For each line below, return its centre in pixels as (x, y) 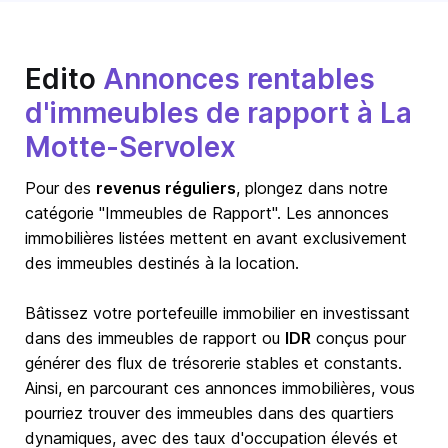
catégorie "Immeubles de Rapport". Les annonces (207, 213)
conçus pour (358, 338)
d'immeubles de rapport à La (218, 113)
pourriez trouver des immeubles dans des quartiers (209, 413)
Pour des (60, 188)
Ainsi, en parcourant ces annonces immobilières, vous (220, 388)
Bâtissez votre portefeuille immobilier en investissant (217, 313)
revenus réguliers (166, 188)
